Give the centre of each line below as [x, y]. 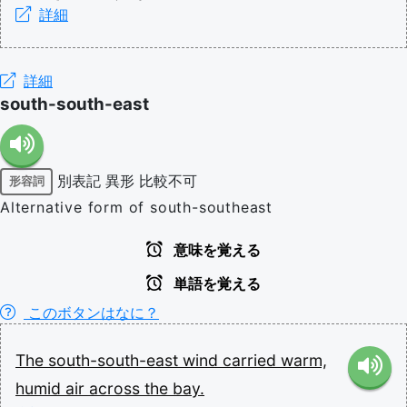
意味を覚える [215, 250]
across [117, 388]
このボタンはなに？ [91, 312]
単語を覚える [215, 283]
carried [252, 360]
